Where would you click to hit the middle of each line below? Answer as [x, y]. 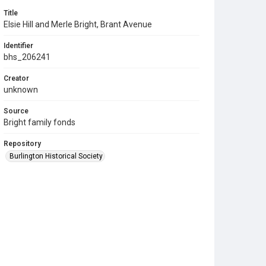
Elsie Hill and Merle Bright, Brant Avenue [78, 24]
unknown [21, 89]
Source [16, 111]
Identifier [18, 45]
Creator [16, 78]
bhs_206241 [27, 57]
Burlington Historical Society [56, 156]
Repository [22, 143]
